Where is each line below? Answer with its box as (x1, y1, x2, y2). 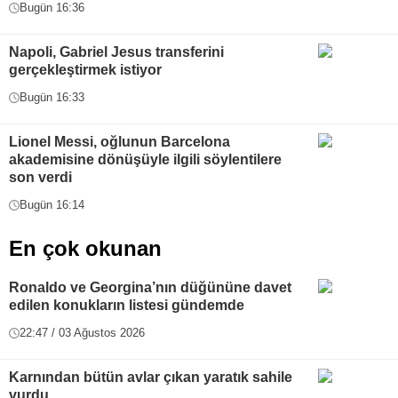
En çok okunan (9, 236, 162, 260)
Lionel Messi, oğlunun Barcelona (9, 134, 230, 149)
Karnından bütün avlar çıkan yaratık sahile (9, 370, 292, 385)
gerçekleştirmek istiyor (9, 62, 162, 77)
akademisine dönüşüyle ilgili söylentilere (9, 152, 282, 167)
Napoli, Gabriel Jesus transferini (9, 44, 224, 60)
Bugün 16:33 (20, 91, 84, 104)
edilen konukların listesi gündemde (9, 298, 244, 313)
